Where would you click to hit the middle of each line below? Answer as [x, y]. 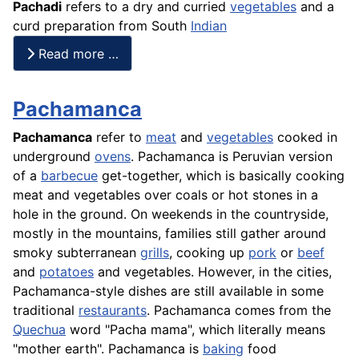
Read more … [77, 53]
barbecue [69, 176]
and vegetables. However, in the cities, [213, 272]
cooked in [305, 137]
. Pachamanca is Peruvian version [232, 157]
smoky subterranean [77, 253]
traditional [46, 311]
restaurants [113, 311]
